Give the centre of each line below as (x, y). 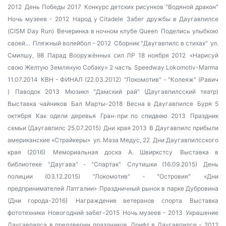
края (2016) (27, 152)
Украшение (202, 213)
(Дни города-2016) (38, 201)
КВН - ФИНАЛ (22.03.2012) (81, 79)
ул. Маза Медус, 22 (122, 140)
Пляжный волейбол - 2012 (72, 43)
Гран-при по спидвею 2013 (143, 116)
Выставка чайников (37, 104)
